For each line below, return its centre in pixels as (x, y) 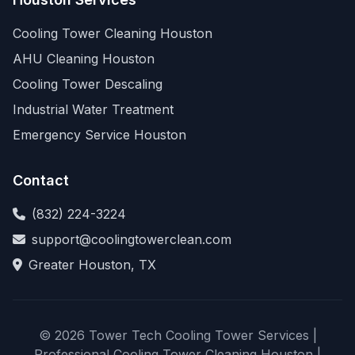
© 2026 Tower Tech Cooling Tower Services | (177, 335)
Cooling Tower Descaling (88, 84)
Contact (41, 180)
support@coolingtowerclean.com (132, 239)
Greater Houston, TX (92, 265)
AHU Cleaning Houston (84, 59)
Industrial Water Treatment (93, 109)
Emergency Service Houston (99, 135)
